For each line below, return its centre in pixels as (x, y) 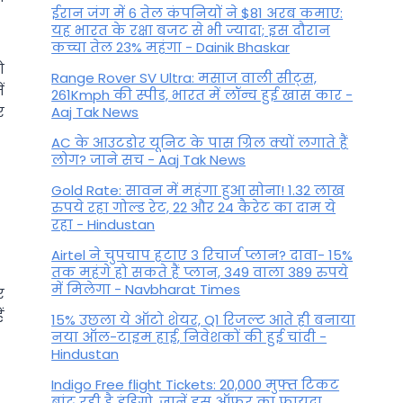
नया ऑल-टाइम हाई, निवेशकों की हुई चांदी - (189, 337)
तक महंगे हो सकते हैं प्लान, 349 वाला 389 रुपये (200, 273)
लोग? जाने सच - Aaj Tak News (149, 160)
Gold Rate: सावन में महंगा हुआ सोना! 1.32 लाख (198, 191)
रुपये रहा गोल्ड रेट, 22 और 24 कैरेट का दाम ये (194, 208)
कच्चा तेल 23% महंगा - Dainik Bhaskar (171, 48)
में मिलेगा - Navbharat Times (146, 290)
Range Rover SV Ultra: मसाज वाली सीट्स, (184, 78)
